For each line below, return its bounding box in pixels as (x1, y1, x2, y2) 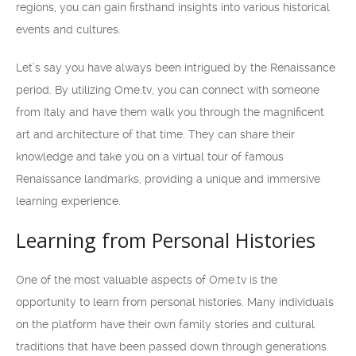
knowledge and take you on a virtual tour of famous (16, 150, 284, 163)
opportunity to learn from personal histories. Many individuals (16, 296, 334, 308)
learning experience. (16, 195, 121, 207)
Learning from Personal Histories (16, 226, 315, 253)
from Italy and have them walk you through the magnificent (16, 106, 324, 118)
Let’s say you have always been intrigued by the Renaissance (16, 61, 335, 74)
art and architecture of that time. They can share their (16, 128, 295, 141)
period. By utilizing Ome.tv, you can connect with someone (16, 83, 319, 96)
